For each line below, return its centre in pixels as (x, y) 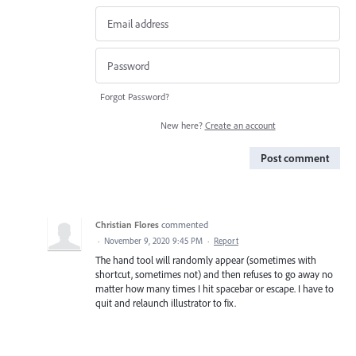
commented (185, 224)
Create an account (240, 125)
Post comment (295, 158)
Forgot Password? (135, 96)
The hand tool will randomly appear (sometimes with (206, 259)
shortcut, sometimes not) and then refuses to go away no (214, 274)
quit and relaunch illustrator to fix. (166, 302)
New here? (182, 125)
